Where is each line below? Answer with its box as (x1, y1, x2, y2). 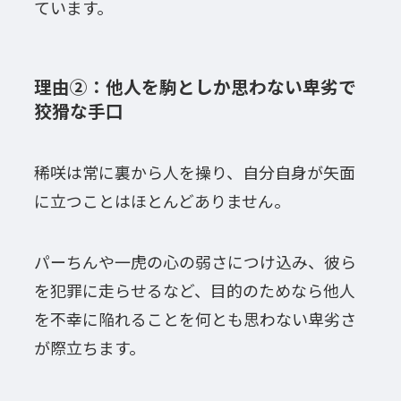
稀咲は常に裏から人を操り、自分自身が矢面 (33, 160, 355, 184)
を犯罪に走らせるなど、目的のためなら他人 (33, 278, 355, 303)
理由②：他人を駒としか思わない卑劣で (33, 73, 356, 99)
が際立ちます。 (33, 336, 145, 360)
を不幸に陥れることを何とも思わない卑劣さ (33, 307, 356, 331)
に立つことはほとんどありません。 (33, 189, 290, 213)
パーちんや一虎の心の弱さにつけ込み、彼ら (33, 250, 356, 274)
